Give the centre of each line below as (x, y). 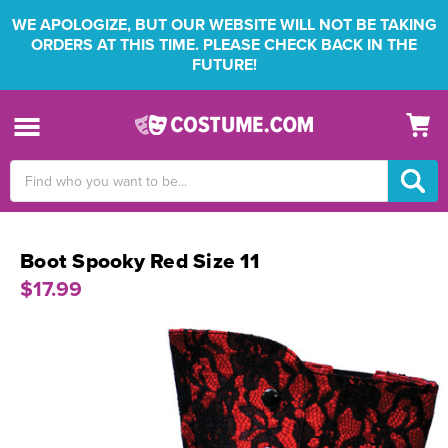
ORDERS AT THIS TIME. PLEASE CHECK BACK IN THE (224, 45)
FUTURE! (224, 65)
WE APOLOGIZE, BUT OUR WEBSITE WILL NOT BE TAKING (224, 25)
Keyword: (38, 191)
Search (31, 170)
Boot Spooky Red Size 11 (139, 261)
